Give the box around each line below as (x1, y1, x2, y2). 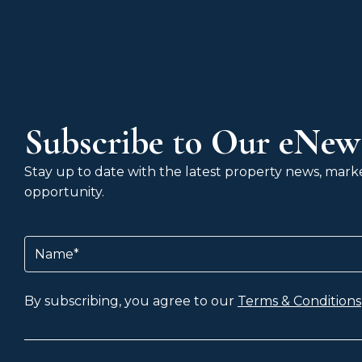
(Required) (65, 235, 121, 249)
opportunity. (24, 183, 104, 200)
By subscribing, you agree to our (24, 293, 238, 309)
